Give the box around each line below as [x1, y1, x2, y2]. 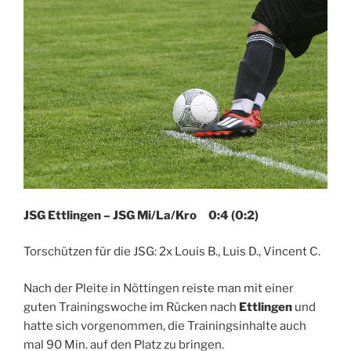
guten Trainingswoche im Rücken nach [24, 299, 239, 314]
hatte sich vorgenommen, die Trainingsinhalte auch [24, 318, 306, 333]
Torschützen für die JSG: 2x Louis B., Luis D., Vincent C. [24, 244, 320, 259]
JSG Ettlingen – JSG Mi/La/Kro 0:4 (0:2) [24, 208, 259, 223]
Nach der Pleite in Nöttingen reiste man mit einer [24, 280, 294, 295]
